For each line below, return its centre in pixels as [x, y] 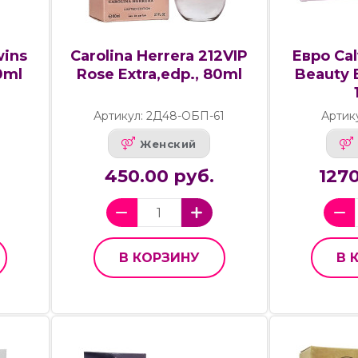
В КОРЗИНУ [159, 258]
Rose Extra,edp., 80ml [159, 75]
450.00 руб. [159, 177]
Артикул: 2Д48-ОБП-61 [159, 116]
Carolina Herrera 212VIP [159, 56]
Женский [168, 143]
